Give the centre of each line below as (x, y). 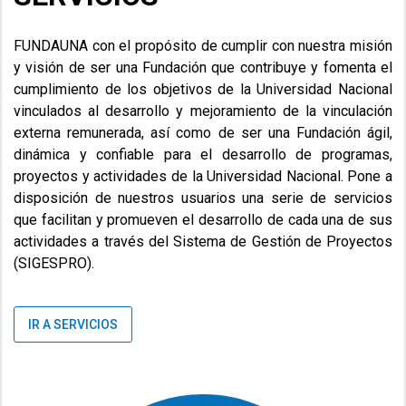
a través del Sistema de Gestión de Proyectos (242, 242)
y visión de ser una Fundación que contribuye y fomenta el (203, 68)
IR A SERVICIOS (73, 325)
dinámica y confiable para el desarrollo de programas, (203, 155)
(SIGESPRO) (53, 264)
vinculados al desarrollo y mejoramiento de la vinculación (203, 111)
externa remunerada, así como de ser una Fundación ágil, (203, 133)
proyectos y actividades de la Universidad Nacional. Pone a (203, 177)
